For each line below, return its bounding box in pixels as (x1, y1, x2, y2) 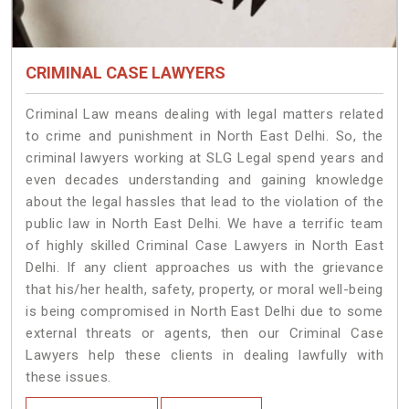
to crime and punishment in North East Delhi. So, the (26, 128, 383, 145)
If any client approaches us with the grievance (66, 259, 383, 277)
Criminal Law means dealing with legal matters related (26, 106, 383, 123)
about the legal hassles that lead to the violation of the (26, 194, 383, 211)
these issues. (26, 369, 115, 386)
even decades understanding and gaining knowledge (26, 172, 383, 189)
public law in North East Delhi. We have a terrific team (26, 215, 383, 233)
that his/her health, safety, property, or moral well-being (26, 281, 383, 299)
